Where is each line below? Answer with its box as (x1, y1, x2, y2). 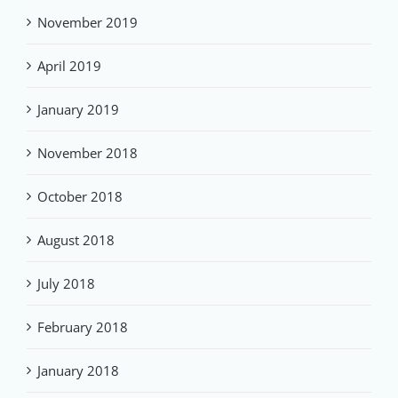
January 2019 (37, 99, 119, 118)
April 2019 (37, 56, 101, 75)
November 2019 (37, 12, 138, 31)
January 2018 (37, 361, 119, 379)
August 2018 (37, 230, 115, 249)
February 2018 (37, 317, 128, 336)
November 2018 (37, 143, 138, 162)
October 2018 (37, 187, 123, 205)
